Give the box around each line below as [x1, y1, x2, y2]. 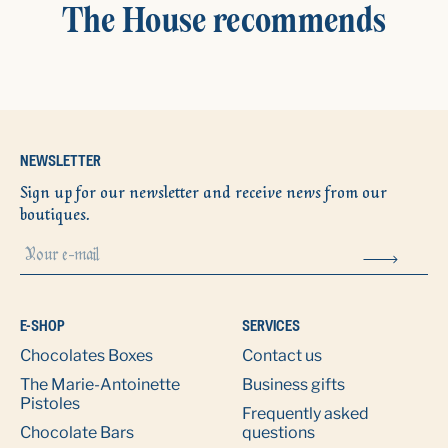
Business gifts [242, 375, 345, 394]
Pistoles [20, 394, 80, 413]
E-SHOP [20, 315, 65, 336]
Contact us [242, 346, 322, 365]
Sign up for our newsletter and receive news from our [20, 181, 387, 203]
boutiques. [20, 203, 90, 225]
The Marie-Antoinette [20, 375, 180, 394]
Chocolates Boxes [20, 346, 153, 365]
